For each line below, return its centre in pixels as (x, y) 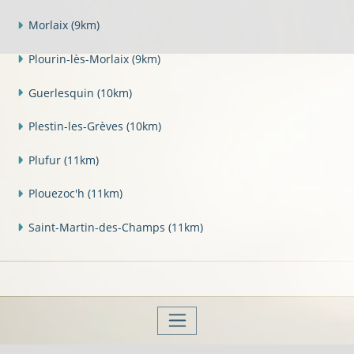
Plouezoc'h (58, 194)
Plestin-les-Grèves (77, 126)
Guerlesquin (62, 92)
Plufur (46, 160)
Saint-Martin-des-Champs (98, 228)
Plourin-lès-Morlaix (80, 59)
